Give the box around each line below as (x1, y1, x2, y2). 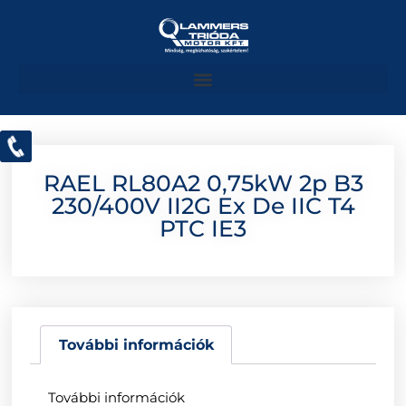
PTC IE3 (159, 215, 246, 243)
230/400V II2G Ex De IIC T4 (51, 192, 355, 220)
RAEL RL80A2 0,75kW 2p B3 (43, 169, 363, 198)
